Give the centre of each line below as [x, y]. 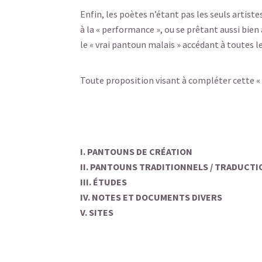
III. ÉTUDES [104, 182]
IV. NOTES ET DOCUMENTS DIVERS [151, 197]
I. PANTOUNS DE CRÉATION [136, 151]
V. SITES [97, 212]
